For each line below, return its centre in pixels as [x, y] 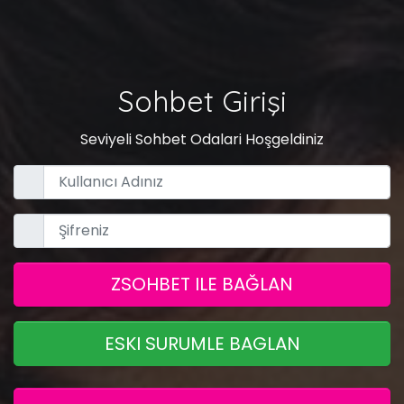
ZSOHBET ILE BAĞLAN [202, 285]
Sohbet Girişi [202, 101]
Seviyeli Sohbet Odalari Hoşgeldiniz [202, 139]
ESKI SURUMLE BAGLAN [202, 343]
